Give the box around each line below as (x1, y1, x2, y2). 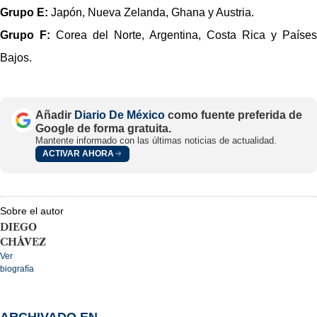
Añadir (35, 108, 74, 121)
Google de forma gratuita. (35, 122, 171, 134)
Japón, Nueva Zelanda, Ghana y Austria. (48, 6, 254, 18)
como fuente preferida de (165, 108, 302, 121)
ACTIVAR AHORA (42, 149, 114, 159)
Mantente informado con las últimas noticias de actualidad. (35, 134, 277, 146)
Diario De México (74, 108, 165, 121)
